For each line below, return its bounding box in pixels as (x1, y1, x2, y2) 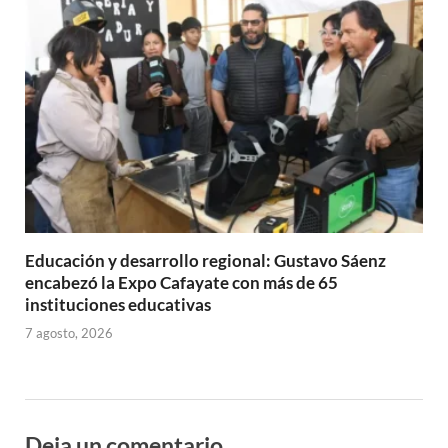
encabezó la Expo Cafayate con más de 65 (25, 271, 338, 293)
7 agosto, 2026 (25, 325, 113, 342)
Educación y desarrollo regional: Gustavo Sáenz (25, 249, 386, 271)
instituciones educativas (25, 293, 211, 315)
